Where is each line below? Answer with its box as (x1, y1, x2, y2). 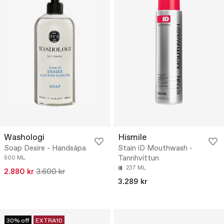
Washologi (4, 132, 44, 144)
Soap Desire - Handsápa (4, 143, 86, 154)
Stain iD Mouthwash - (118, 143, 192, 154)
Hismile (118, 132, 146, 144)
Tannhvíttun (118, 153, 159, 164)
